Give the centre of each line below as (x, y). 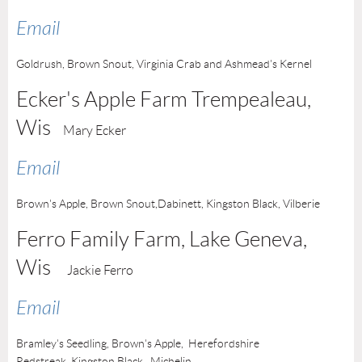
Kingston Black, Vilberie (264, 203)
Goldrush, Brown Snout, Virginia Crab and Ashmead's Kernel (164, 63)
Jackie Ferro (100, 270)
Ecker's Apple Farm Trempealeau (162, 99)
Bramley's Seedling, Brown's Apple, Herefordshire (138, 343)
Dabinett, (182, 203)
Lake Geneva (246, 239)
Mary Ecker (95, 130)
